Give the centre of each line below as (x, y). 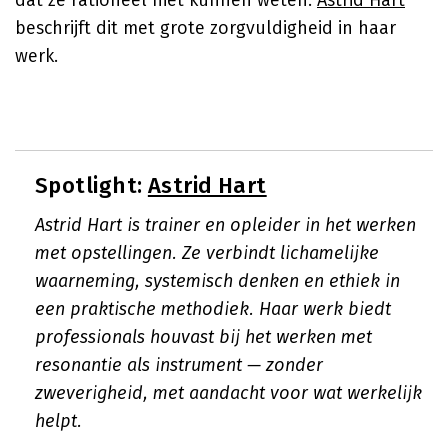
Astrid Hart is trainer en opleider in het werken (225, 225)
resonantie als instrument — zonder (179, 365)
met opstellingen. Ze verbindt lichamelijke (207, 253)
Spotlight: (91, 185)
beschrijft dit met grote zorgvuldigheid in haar (205, 28)
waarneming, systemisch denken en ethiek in (217, 281)
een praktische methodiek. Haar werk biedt (213, 309)
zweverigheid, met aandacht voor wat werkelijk (228, 393)
